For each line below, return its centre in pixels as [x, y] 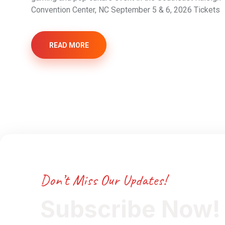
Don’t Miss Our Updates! [103, 180]
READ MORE [69, 45]
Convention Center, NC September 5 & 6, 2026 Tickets [126, 10]
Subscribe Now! [130, 209]
